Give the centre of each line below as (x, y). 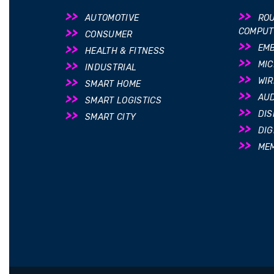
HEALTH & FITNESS (125, 51)
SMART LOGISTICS (124, 100)
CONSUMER (109, 34)
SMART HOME (113, 84)
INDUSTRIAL (111, 67)
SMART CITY (111, 117)
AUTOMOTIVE (112, 18)
